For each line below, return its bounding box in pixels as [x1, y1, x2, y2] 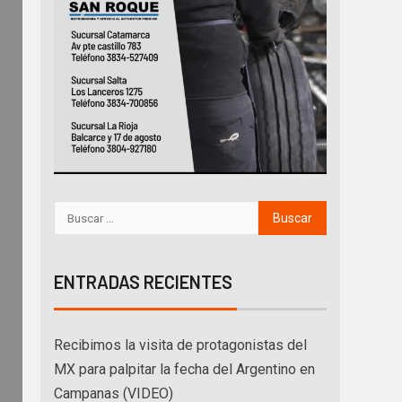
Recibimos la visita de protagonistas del [54, 336, 307, 354]
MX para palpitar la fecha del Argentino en [54, 361, 315, 379]
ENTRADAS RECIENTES [54, 271, 232, 293]
